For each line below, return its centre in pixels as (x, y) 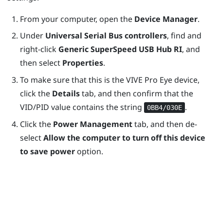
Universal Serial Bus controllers (106, 36)
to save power (47, 152)
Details (66, 93)
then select (41, 63)
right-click (39, 49)
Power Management (92, 124)
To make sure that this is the (73, 80)
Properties (82, 63)
